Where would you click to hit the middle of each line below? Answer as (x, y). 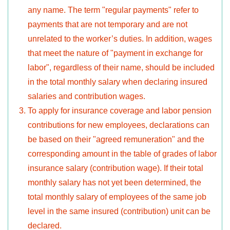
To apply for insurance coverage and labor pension (120, 111)
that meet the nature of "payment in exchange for (115, 53)
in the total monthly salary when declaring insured (118, 82)
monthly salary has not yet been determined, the (114, 183)
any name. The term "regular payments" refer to (113, 10)
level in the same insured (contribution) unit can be (119, 212)
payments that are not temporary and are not (108, 25)
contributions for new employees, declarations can (119, 125)
